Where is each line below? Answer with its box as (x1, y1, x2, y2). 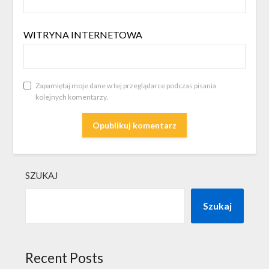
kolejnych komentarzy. (35, 92, 108, 102)
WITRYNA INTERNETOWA (23, 29, 142, 41)
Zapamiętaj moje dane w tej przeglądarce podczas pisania (35, 81, 216, 91)
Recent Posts (25, 249, 104, 266)
